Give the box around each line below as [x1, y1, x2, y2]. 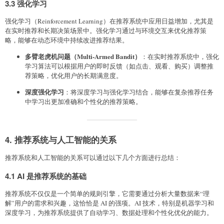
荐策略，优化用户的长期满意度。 [25, 71, 122, 80]
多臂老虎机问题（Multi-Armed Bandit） [25, 51, 141, 61]
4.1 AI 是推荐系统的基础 [5, 170, 86, 181]
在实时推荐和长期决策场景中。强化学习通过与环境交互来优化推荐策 [5, 26, 206, 35]
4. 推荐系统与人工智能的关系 [5, 133, 116, 146]
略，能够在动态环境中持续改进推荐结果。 [5, 35, 128, 45]
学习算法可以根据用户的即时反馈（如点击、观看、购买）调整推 [25, 61, 213, 71]
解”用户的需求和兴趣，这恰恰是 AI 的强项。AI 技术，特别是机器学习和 [5, 198, 214, 207]
